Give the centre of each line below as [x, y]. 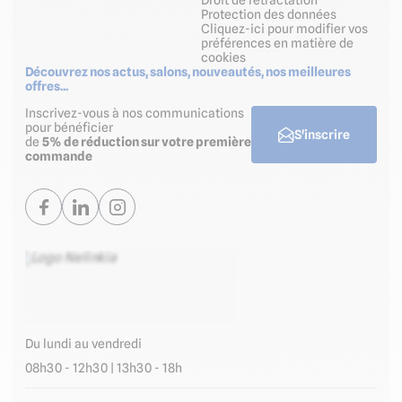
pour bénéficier [69, 128]
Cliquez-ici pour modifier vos [284, 29]
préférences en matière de [277, 44]
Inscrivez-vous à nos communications [135, 114]
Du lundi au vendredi [83, 344]
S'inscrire [322, 135]
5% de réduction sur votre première [147, 142]
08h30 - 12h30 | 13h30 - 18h [104, 367]
